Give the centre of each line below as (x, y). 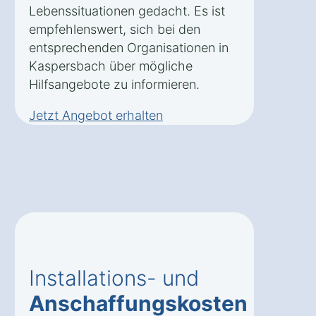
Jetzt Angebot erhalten (96, 115)
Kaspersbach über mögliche (111, 66)
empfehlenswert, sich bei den (115, 29)
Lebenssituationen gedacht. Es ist (127, 11)
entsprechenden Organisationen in (129, 47)
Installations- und (114, 278)
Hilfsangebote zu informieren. (114, 84)
